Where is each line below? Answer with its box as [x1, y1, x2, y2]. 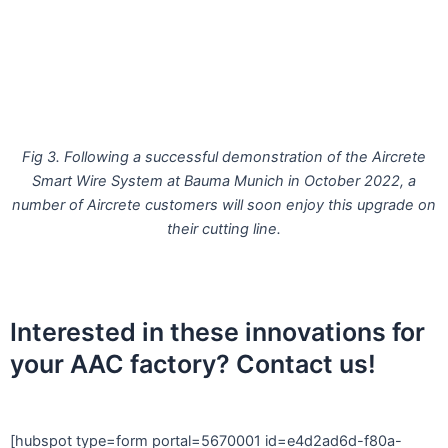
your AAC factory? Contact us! [10, 348, 376, 379]
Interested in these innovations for [10, 316, 425, 347]
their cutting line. [167, 219, 281, 238]
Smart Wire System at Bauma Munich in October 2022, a [32, 171, 416, 190]
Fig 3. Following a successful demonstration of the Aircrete [22, 147, 426, 166]
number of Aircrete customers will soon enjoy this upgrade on [12, 195, 436, 214]
